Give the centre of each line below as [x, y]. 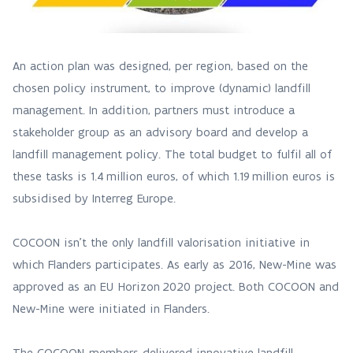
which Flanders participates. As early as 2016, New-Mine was [175, 264]
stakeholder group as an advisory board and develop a [160, 132]
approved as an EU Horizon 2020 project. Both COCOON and [176, 286]
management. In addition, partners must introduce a [154, 110]
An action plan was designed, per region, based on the [160, 66]
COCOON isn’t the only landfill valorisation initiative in [161, 242]
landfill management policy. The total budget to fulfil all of [172, 154]
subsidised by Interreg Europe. [96, 198]
